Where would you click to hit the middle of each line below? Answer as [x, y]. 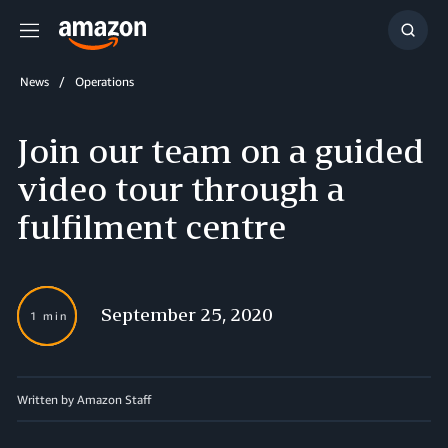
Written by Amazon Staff [84, 399]
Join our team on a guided [220, 150]
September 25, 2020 [187, 314]
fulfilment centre [151, 226]
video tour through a [181, 188]
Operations [104, 81]
